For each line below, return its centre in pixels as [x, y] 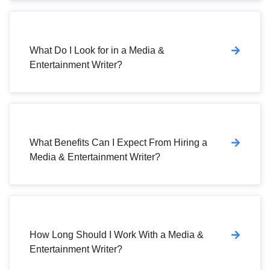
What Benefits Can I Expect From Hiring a [118, 142]
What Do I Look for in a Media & [97, 50]
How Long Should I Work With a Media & [117, 234]
